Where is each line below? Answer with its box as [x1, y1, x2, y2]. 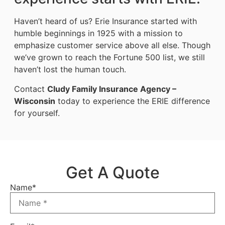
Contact [14, 83, 47, 94]
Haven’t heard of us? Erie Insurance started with [14, 16, 197, 27]
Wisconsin [14, 95, 55, 106]
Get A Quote [65, 163, 160, 183]
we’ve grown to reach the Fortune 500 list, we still [14, 52, 205, 63]
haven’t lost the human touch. [14, 64, 126, 75]
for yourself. [14, 107, 60, 118]
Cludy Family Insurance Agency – [47, 83, 176, 94]
